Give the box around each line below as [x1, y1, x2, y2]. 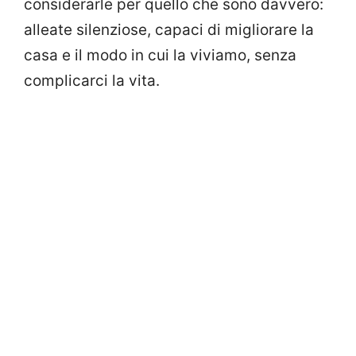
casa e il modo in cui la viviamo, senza [24, 46, 296, 65]
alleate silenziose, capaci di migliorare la [24, 21, 314, 40]
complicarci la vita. [24, 72, 160, 91]
